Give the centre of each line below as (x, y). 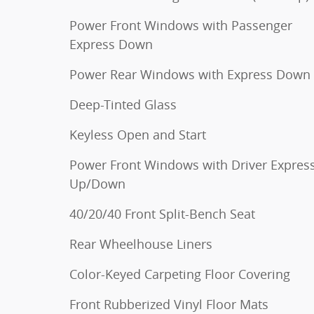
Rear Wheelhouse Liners (141, 244)
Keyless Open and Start (138, 135)
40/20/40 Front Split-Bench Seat (162, 214)
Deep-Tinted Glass (123, 104)
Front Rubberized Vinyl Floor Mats (169, 304)
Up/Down (97, 184)
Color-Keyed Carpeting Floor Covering (180, 274)
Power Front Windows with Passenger (181, 25)
